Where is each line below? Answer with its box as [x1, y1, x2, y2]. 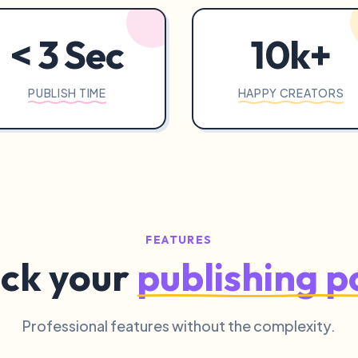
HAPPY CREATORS [237, 86, 344, 100]
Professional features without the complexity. [22, 316, 336, 335]
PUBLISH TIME [28, 86, 106, 100]
